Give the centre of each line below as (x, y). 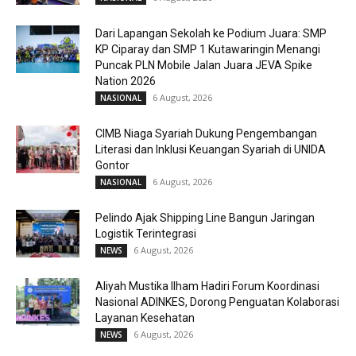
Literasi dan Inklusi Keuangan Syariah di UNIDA (211, 149)
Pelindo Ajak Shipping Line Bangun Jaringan (205, 217)
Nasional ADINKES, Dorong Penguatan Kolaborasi (217, 302)
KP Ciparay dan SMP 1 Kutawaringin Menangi (208, 49)
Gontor (112, 165)
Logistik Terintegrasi (146, 233)
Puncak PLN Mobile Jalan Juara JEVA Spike (204, 65)
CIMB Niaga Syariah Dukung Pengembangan (206, 133)
